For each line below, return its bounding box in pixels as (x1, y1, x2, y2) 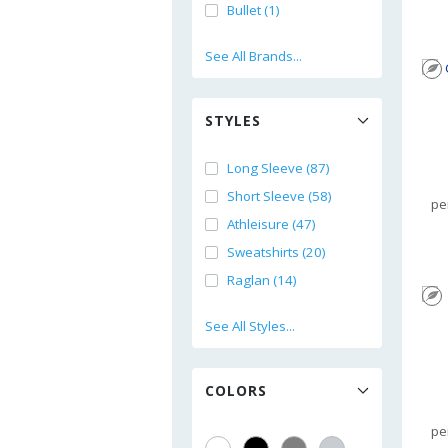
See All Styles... (205, 317, 295, 335)
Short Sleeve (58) (227, 187, 332, 205)
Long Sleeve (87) (227, 159, 330, 177)
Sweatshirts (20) (227, 243, 326, 261)
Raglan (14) (227, 271, 297, 289)
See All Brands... (205, 47, 302, 65)
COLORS (205, 381, 267, 400)
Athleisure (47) (227, 215, 316, 233)
